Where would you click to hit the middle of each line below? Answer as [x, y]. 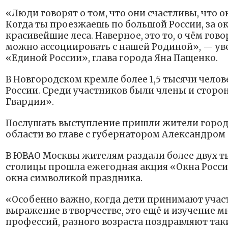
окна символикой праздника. [74, 178]
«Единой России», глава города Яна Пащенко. [112, 58]
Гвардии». [30, 102]
